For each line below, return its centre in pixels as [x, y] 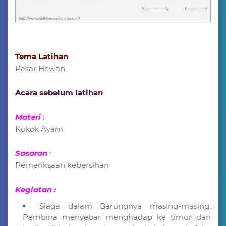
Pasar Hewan [40, 68]
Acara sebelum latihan [60, 92]
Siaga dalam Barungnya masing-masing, [125, 206]
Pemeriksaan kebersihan [62, 165]
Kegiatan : [36, 189]
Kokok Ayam [39, 129]
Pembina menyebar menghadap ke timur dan [117, 217]
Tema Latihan [42, 56]
